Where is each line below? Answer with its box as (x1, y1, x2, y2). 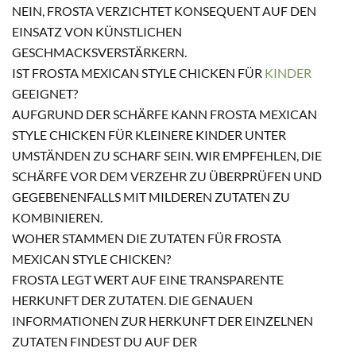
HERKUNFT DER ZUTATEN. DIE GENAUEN (12, 292, 253, 308)
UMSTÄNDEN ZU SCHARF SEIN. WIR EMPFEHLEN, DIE (12, 148, 322, 164)
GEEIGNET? (12, 86, 78, 102)
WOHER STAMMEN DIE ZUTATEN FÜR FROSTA (12, 230, 281, 246)
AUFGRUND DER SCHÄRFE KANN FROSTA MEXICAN (12, 106, 317, 122)
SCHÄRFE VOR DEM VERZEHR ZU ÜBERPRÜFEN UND (12, 168, 322, 184)
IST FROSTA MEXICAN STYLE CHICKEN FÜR (12, 65, 265, 81)
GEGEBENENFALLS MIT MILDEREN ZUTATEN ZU (12, 189, 290, 205)
